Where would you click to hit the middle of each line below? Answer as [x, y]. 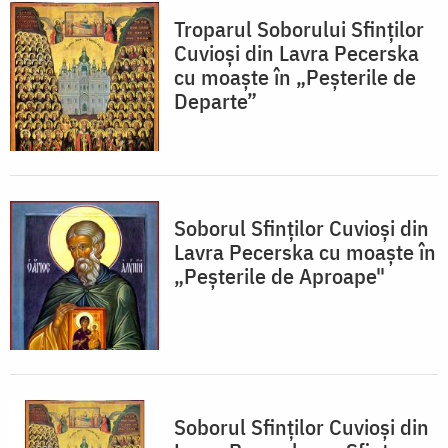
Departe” [215, 100]
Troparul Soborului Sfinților [299, 28]
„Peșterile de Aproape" [279, 275]
